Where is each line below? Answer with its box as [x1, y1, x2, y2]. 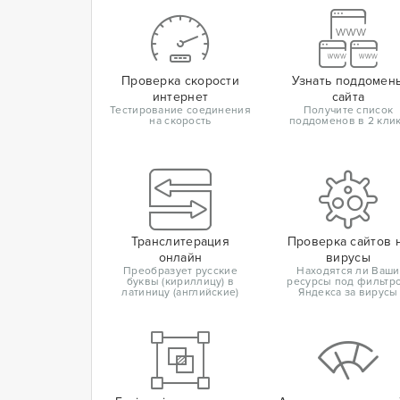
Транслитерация [130, 234, 230, 250]
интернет [152, 89, 209, 105]
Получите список [303, 104, 394, 118]
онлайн [158, 250, 203, 266]
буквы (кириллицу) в [126, 275, 235, 289]
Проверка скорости [121, 73, 240, 89]
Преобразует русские [123, 264, 237, 279]
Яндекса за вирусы [298, 286, 398, 300]
